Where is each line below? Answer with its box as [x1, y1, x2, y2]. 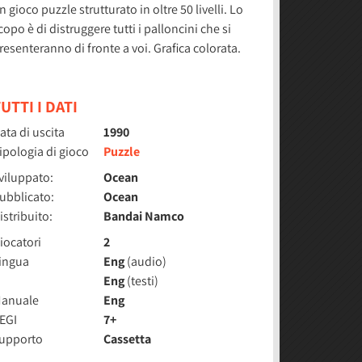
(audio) [124, 253, 167, 270]
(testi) [124, 272, 159, 289]
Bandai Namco [103, 208, 185, 225]
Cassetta [103, 330, 152, 347]
